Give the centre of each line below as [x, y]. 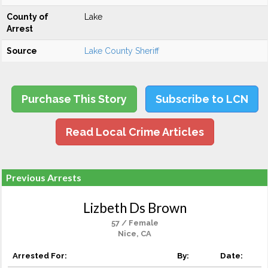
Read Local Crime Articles [135, 132]
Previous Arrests [44, 177]
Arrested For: [40, 255]
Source [22, 51]
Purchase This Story [74, 99]
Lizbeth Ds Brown [135, 208]
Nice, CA [135, 234]
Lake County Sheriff [122, 51]
